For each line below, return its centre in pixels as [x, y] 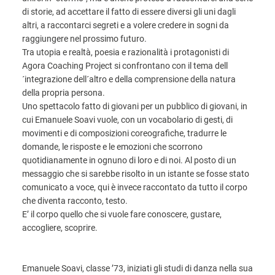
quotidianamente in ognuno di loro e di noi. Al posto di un [129, 160]
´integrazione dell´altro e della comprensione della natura [129, 79]
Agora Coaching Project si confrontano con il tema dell [125, 66]
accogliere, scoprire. [60, 228]
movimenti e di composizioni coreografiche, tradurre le [124, 133]
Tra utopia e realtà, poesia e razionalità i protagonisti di [126, 52]
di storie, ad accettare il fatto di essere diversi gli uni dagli [129, 12]
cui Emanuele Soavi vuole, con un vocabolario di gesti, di [127, 120]
